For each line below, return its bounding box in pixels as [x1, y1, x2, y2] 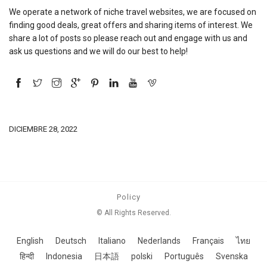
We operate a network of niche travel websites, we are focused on [9, 7, 256, 17]
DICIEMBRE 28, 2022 [9, 124, 77, 133]
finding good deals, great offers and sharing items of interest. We [9, 20, 253, 30]
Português [164, 252, 204, 262]
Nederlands [138, 236, 181, 246]
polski [131, 252, 153, 262]
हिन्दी [19, 252, 34, 262]
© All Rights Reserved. [96, 208, 171, 217]
